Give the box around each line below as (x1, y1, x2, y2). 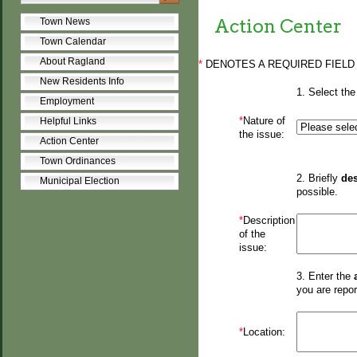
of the (238, 228, 265, 241)
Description (242, 214, 295, 227)
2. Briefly (296, 172, 341, 185)
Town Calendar (39, 36, 106, 47)
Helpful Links (39, 116, 96, 127)
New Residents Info (39, 76, 124, 87)
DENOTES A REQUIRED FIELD (202, 58, 355, 71)
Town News (39, 16, 90, 27)
